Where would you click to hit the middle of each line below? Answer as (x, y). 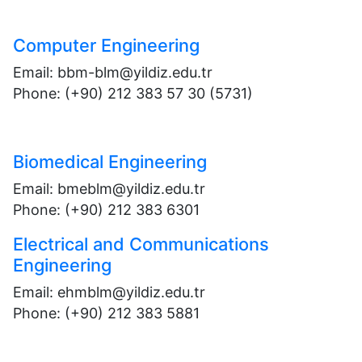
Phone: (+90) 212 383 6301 (106, 210)
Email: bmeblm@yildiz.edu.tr (109, 189)
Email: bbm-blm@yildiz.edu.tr (113, 72)
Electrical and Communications (141, 244)
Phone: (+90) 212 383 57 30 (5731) (133, 93)
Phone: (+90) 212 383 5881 (106, 313)
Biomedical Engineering (110, 162)
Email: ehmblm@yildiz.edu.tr (109, 292)
